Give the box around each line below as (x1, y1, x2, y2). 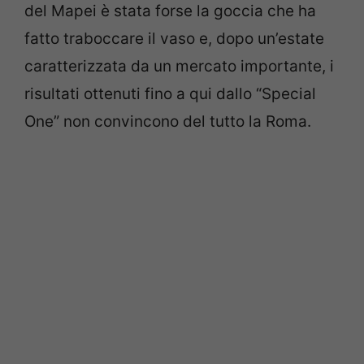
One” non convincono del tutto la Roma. (24, 111, 311, 131)
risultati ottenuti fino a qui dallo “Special (24, 84, 316, 103)
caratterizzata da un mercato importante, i (24, 56, 334, 76)
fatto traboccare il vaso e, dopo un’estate (24, 28, 324, 48)
